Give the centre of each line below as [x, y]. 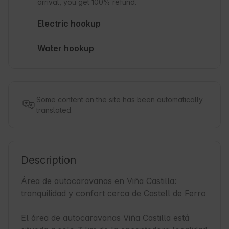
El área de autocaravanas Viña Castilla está [105, 218]
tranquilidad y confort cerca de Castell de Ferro [113, 193]
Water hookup [66, 48]
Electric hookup [69, 23]
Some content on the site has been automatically [120, 100]
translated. [54, 110]
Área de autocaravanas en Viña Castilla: [99, 181]
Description [49, 160]
